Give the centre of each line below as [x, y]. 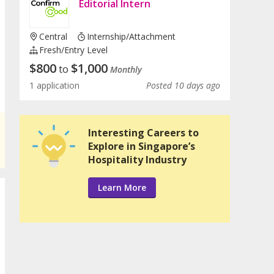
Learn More [122, 188]
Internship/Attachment [131, 37]
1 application [54, 86]
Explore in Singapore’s [142, 146]
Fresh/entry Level [74, 50]
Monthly [126, 70]
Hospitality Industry [137, 160]
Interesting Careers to [143, 133]
